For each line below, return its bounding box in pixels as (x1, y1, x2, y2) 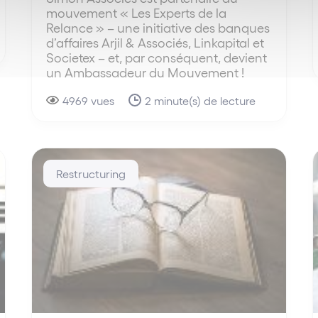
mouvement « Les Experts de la (46, 5, 227, 21)
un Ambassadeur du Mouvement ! (46, 65, 245, 80)
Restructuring (56, 167, 126, 181)
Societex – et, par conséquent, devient (46, 50, 268, 65)
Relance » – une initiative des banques (46, 20, 270, 35)
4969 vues (62, 94, 115, 108)
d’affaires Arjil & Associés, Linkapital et (46, 35, 265, 50)
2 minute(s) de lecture (145, 94, 256, 108)
